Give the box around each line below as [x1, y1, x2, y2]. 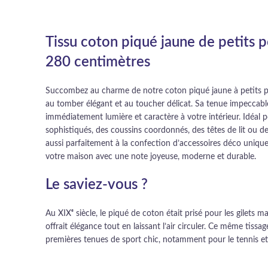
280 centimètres [45, 55, 150, 69]
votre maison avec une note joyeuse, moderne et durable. [45, 153, 256, 161]
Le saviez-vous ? [45, 178, 148, 192]
